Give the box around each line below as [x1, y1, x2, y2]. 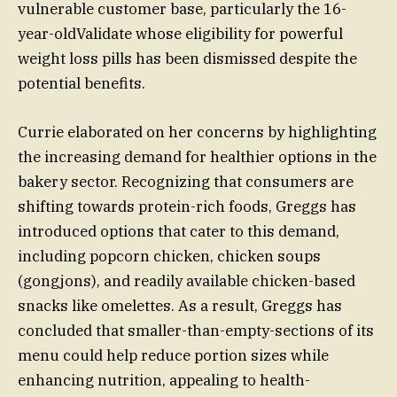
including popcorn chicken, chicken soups [18, 245, 321, 266]
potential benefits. [18, 74, 145, 94]
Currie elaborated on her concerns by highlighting [18, 121, 377, 142]
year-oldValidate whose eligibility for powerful [18, 24, 343, 44]
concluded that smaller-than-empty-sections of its [18, 320, 374, 340]
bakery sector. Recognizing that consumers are [18, 171, 354, 191]
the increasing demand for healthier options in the [18, 146, 377, 167]
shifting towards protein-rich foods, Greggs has [18, 196, 356, 216]
